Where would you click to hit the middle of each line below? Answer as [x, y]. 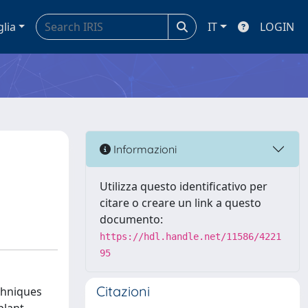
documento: [131, 219]
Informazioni [144, 149]
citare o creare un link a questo [180, 203]
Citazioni [123, 291]
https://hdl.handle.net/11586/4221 [190, 236]
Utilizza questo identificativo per [184, 186]
